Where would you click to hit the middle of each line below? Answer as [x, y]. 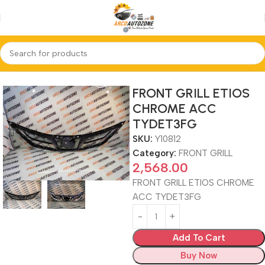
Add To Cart [199, 238]
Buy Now [199, 256]
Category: [154, 153]
